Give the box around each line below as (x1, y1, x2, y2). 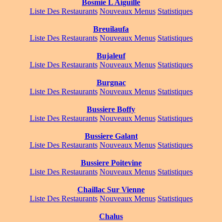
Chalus (99, 212, 123, 221)
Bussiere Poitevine (80, 159, 142, 167)
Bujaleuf (97, 52, 125, 60)
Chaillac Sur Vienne (77, 185, 145, 194)
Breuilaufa (93, 25, 129, 34)
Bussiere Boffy (87, 105, 135, 114)
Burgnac (96, 78, 126, 87)
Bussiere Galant (84, 132, 138, 141)
